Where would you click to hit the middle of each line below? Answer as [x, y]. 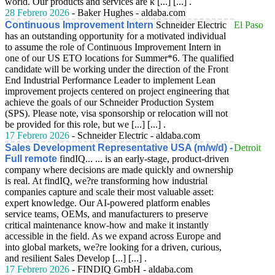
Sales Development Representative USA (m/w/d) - [119, 148]
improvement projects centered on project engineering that [117, 91]
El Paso [249, 25]
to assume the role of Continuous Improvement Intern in [113, 47]
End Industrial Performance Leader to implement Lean [110, 80]
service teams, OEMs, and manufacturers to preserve [107, 214]
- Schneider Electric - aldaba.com [135, 135]
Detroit [247, 148]
